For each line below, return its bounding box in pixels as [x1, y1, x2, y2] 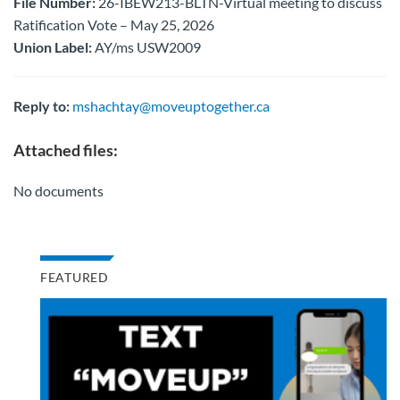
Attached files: [13, 140, 118, 160]
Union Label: [13, 38, 92, 55]
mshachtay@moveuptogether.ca [72, 97, 270, 114]
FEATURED [40, 270, 109, 285]
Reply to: [13, 97, 70, 114]
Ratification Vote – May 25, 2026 [13, 16, 214, 33]
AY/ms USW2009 [92, 38, 201, 55]
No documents [13, 182, 104, 199]
